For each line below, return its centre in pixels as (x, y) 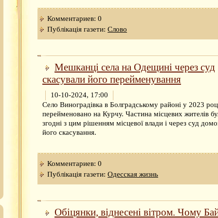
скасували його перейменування (112, 79)
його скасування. (69, 133)
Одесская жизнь (133, 174)
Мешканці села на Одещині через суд (135, 67)
